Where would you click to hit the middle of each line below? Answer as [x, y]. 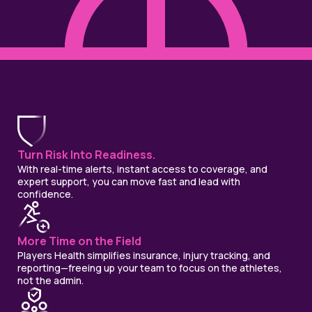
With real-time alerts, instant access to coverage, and [142, 169]
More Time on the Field [79, 241]
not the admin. [50, 281]
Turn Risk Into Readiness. [86, 155]
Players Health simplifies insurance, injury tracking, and [144, 256]
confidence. [45, 194]
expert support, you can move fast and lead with [129, 182]
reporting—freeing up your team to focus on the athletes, [150, 268]
